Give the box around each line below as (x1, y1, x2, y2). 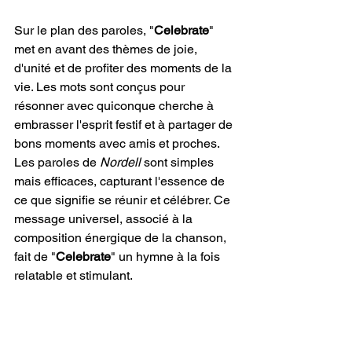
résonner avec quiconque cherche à (14, 98, 217, 113)
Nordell (100, 155, 141, 170)
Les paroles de (14, 155, 100, 170)
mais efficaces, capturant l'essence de (14, 174, 228, 189)
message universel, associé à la (14, 211, 196, 226)
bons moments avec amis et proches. (14, 136, 222, 151)
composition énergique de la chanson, (14, 230, 229, 245)
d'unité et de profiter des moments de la (14, 60, 235, 75)
